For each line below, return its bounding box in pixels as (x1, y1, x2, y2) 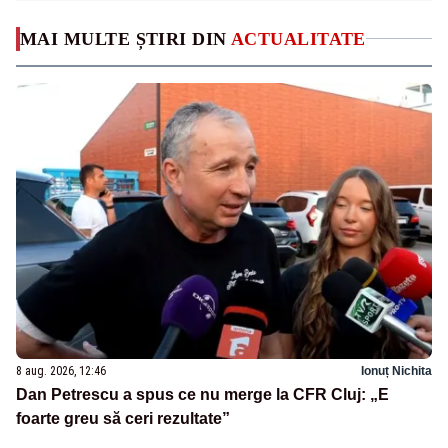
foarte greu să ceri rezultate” (16, 410, 230, 428)
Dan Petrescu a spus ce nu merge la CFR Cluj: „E (16, 386, 389, 404)
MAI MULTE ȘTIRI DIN (20, 28, 231, 49)
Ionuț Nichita (361, 364, 432, 379)
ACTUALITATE (231, 28, 366, 49)
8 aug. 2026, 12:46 (16, 364, 106, 379)
